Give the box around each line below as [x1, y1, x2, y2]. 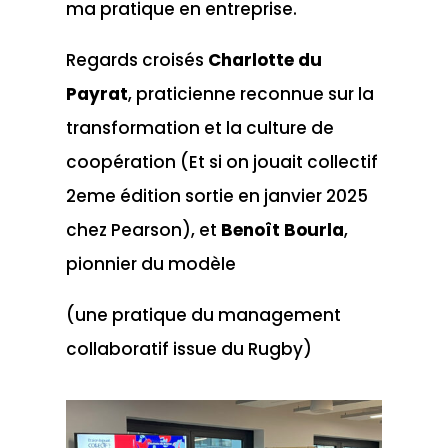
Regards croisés [65, 48, 208, 72]
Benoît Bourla [220, 218, 344, 242]
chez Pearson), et [65, 218, 221, 242]
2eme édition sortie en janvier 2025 [65, 184, 368, 208]
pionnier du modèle [65, 252, 236, 276]
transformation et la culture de [65, 116, 334, 140]
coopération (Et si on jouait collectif [65, 150, 378, 174]
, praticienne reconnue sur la [127, 82, 374, 106]
